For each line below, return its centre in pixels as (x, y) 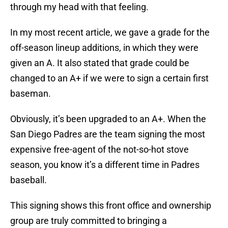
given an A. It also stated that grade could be (100, 63)
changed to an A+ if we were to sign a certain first (109, 78)
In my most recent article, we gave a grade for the (110, 33)
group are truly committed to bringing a (89, 221)
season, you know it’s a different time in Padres (105, 165)
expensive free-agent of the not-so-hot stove (99, 150)
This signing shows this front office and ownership (111, 206)
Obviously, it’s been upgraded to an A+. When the (108, 119)
